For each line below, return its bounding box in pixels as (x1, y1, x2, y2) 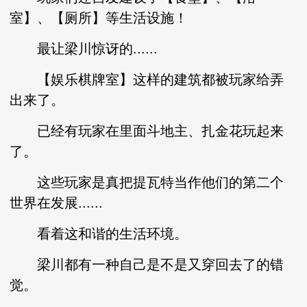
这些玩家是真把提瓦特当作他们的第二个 (10, 175, 284, 190)
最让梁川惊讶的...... (10, 41, 158, 56)
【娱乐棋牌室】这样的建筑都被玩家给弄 (10, 72, 284, 87)
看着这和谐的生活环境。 (10, 226, 188, 241)
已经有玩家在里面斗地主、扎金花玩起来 (10, 123, 284, 138)
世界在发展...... (10, 195, 103, 210)
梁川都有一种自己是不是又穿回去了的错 (10, 257, 284, 272)
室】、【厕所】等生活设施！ (10, 10, 188, 25)
